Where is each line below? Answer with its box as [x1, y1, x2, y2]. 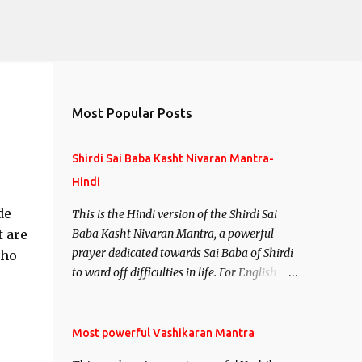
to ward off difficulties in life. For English [71, 265, 277, 280]
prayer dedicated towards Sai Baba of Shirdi [71, 246, 293, 260]
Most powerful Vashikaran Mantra [71, 326, 255, 339]
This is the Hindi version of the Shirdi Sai [71, 207, 277, 221]
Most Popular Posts [71, 106, 192, 120]
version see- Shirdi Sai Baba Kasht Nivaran [71, 284, 288, 299]
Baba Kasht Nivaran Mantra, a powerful [71, 226, 274, 241]
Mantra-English [71, 304, 154, 318]
